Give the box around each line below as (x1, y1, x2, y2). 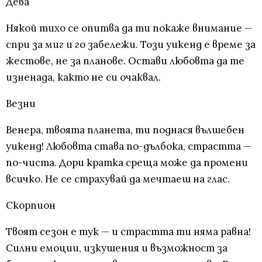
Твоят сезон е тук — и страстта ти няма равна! (6, 225, 251, 239)
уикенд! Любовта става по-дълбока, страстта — (6, 140, 251, 153)
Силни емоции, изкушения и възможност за (6, 242, 227, 255)
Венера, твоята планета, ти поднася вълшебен (6, 123, 244, 137)
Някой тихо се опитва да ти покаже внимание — (6, 22, 253, 35)
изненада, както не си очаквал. (6, 71, 161, 84)
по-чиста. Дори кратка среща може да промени (6, 156, 248, 170)
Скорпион (6, 199, 56, 212)
